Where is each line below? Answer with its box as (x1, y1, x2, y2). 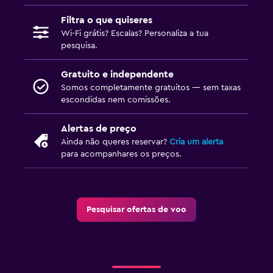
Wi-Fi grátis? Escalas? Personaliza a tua (61, 29, 208, 38)
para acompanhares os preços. (61, 149, 182, 158)
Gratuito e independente (61, 69, 174, 79)
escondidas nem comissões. (61, 95, 171, 104)
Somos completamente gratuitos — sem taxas (61, 83, 241, 92)
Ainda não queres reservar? (61, 137, 169, 146)
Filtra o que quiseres (61, 15, 152, 25)
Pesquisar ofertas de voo (87, 205, 186, 214)
